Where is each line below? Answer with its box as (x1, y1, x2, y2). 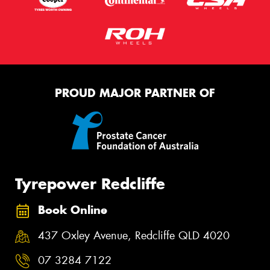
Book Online (38, 203, 107, 218)
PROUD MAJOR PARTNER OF (55, 86, 215, 101)
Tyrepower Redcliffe (15, 174, 165, 193)
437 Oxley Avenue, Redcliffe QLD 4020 (38, 228, 230, 243)
